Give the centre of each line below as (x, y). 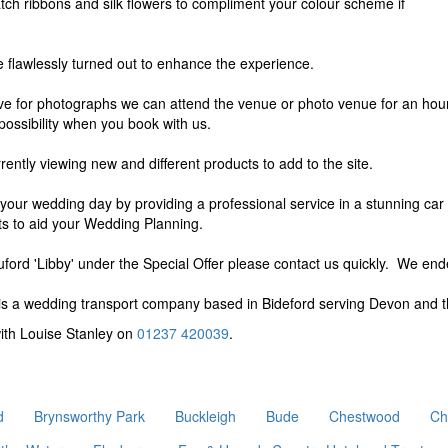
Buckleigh (205, 416)
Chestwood (364, 416)
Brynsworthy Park (89, 416)
